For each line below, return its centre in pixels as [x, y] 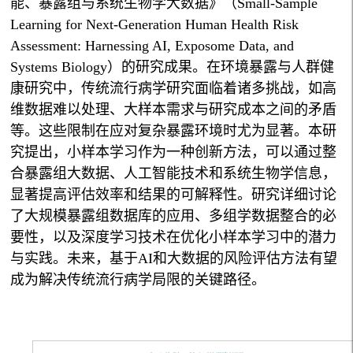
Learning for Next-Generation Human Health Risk [155, 25]
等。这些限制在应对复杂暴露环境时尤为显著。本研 [174, 131]
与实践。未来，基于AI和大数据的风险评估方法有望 [174, 259]
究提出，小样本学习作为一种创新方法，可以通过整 [174, 152]
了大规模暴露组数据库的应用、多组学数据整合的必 [174, 216]
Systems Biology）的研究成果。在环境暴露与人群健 [173, 67]
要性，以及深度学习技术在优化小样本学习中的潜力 [174, 238]
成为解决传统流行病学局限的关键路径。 [138, 280]
